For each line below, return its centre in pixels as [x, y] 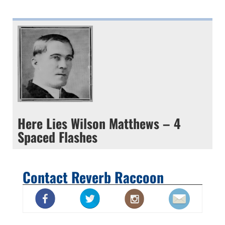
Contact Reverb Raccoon [93, 177]
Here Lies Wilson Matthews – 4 [99, 123]
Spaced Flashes [57, 137]
